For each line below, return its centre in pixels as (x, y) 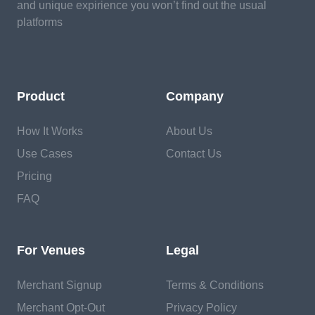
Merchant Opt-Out (61, 308)
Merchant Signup (59, 285)
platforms (40, 22)
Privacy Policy (201, 308)
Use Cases (45, 154)
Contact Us (194, 154)
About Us (189, 131)
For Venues (51, 250)
